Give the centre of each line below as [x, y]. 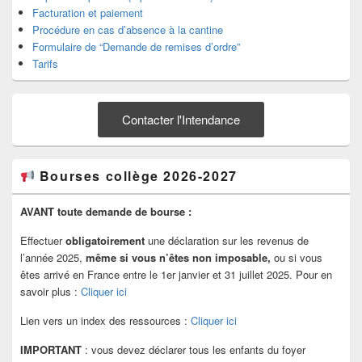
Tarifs [45, 64]
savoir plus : [51, 292]
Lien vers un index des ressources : [105, 321]
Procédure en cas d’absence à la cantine [128, 30]
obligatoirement [107, 241]
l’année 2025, [53, 258]
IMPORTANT [51, 350]
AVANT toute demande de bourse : [106, 212]
